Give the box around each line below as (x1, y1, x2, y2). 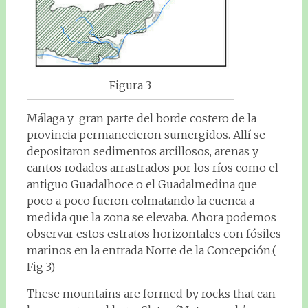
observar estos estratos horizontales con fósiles (26, 226, 281, 241)
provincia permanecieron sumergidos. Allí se (26, 127, 265, 142)
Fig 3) (26, 259, 55, 274)
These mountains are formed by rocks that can (26, 286, 276, 300)
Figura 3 (109, 78, 152, 92)
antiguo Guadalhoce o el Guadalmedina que (26, 177, 257, 191)
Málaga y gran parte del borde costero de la (26, 111, 256, 125)
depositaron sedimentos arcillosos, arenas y (26, 144, 258, 158)
